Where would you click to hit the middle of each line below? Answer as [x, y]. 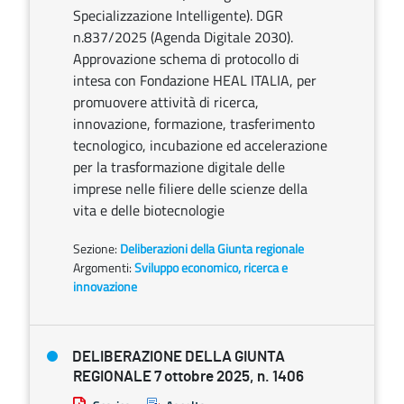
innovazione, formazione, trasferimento [194, 124]
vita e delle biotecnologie [149, 210]
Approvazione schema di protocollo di [186, 59]
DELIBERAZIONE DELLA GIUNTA [179, 357]
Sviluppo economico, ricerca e [211, 267]
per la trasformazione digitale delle [179, 167]
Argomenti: [102, 267]
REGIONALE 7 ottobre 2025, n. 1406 [188, 376]
